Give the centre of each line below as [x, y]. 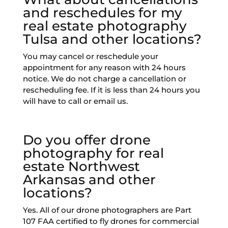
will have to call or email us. [75, 101]
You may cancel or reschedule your [90, 56]
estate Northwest [81, 167]
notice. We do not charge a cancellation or [104, 79]
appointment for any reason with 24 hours [104, 68]
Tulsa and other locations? [112, 39]
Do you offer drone [87, 140]
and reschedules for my [102, 13]
